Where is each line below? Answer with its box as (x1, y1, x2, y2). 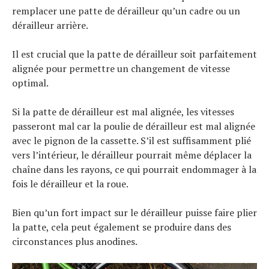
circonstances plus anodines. (12, 235, 138, 249)
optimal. (12, 76, 49, 90)
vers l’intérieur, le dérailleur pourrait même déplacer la (12, 148, 252, 162)
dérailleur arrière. (12, 19, 88, 32)
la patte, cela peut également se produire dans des (12, 220, 231, 234)
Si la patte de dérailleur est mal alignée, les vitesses (12, 105, 234, 119)
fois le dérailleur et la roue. (12, 177, 128, 191)
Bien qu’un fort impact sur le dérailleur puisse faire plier (12, 206, 257, 220)
